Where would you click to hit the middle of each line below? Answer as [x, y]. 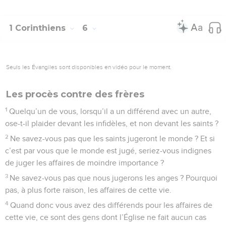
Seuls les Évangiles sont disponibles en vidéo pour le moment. [89, 67]
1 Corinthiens [39, 28]
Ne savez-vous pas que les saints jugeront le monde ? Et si [113, 138]
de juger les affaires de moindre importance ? [84, 163]
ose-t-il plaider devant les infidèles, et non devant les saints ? [112, 123]
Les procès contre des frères [75, 94]
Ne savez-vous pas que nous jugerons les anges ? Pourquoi [114, 178]
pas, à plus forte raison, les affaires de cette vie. [88, 190]
